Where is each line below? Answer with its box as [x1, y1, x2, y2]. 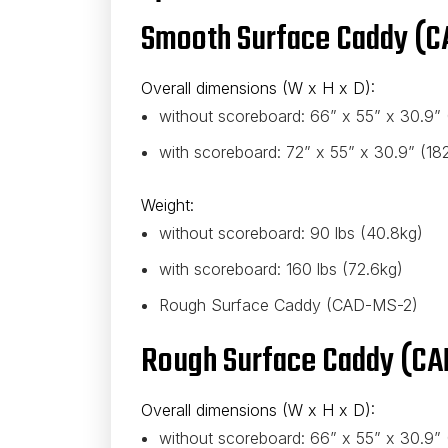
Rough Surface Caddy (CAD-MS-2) [158, 295, 418, 315]
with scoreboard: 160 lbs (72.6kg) [158, 259, 403, 279]
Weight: [140, 195, 199, 215]
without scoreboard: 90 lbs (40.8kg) [158, 223, 423, 243]
